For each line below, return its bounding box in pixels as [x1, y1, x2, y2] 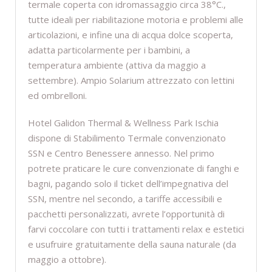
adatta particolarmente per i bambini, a [28, 44, 190, 56]
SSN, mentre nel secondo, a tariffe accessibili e [28, 192, 222, 205]
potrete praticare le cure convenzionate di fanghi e [28, 162, 239, 175]
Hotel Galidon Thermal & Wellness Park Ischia [28, 117, 219, 129]
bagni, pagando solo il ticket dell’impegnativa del [28, 177, 228, 190]
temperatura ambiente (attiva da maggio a [28, 59, 206, 72]
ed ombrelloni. [28, 89, 87, 102]
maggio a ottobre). [28, 253, 106, 266]
